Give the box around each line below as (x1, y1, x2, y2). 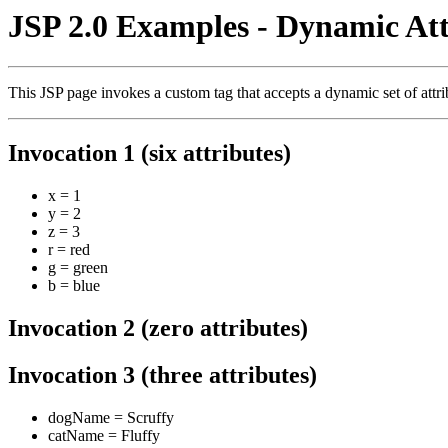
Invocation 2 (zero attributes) (8, 315, 308, 342)
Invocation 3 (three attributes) (8, 362, 317, 389)
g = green (48, 259, 108, 277)
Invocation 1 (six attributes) (8, 140, 291, 167)
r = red (48, 241, 90, 259)
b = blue (48, 277, 100, 295)
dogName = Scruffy (48, 408, 174, 426)
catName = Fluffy (48, 426, 160, 444)
